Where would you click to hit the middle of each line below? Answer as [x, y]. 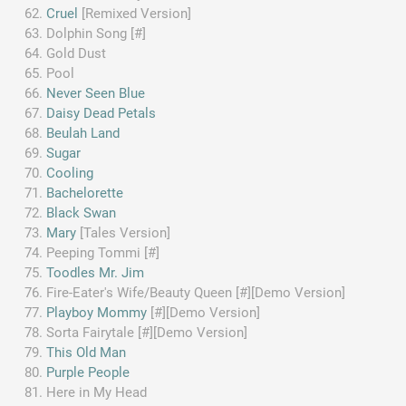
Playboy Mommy [97, 312]
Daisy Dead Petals [101, 113]
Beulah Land [83, 133]
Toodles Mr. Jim [96, 272]
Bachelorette [85, 193]
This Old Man [87, 352]
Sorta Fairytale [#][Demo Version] [147, 332]
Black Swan [82, 213]
